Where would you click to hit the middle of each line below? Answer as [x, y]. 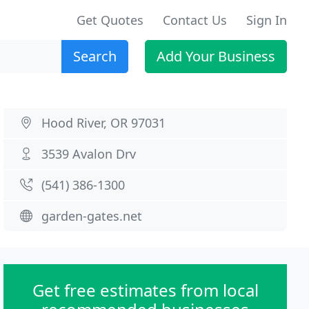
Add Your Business [216, 56]
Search [95, 56]
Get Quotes [110, 20]
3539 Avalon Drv [89, 154]
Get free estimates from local [145, 290]
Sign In [267, 20]
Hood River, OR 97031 [104, 123]
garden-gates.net [92, 216]
